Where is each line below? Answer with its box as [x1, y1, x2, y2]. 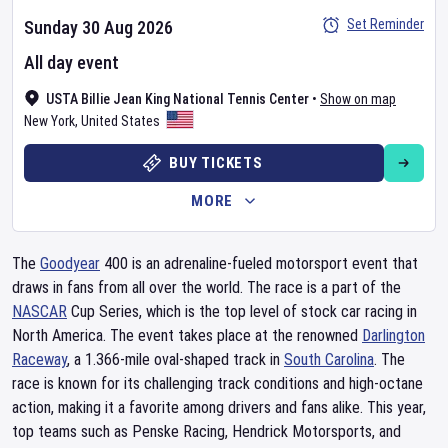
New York [24, 113, 75, 129]
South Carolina [284, 350, 374, 369]
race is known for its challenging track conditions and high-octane [12, 374, 423, 393]
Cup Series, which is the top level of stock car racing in [67, 302, 417, 321]
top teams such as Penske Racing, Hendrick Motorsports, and [12, 422, 401, 441]
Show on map [320, 91, 396, 107]
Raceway [12, 350, 67, 369]
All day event [24, 52, 119, 73]
